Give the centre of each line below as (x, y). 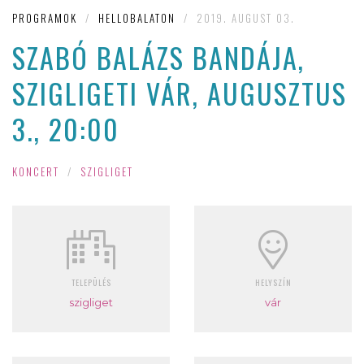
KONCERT (36, 171)
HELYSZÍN (273, 282)
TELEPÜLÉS (91, 282)
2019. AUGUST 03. (246, 18)
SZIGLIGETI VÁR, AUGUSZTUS (180, 93)
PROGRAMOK (45, 18)
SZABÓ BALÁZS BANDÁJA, (158, 58)
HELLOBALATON (137, 18)
